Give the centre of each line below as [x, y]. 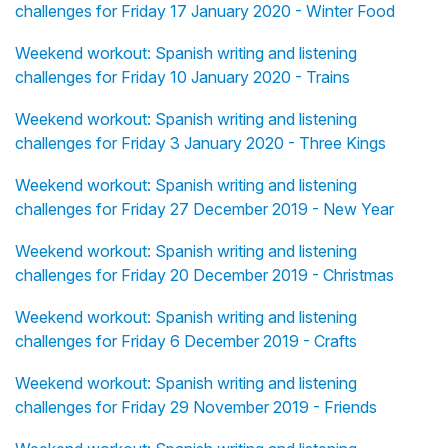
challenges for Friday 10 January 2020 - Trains [182, 77]
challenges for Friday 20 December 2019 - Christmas [204, 275]
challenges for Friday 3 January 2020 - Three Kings [200, 143]
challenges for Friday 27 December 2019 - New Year [204, 209]
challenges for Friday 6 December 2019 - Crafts [186, 341]
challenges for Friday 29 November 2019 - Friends [196, 407]
